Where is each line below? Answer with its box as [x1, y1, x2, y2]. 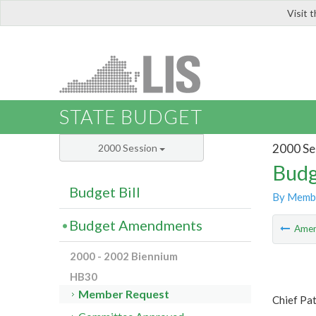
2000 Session [98, 142, 159, 154]
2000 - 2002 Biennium [70, 250, 178, 263]
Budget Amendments [69, 217, 202, 234]
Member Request [78, 287, 170, 301]
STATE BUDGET [59, 105, 202, 129]
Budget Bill [69, 183, 140, 201]
